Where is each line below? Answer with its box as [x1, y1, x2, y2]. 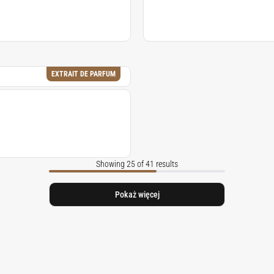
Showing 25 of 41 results [96, 159, 178, 169]
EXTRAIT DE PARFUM [51, 70, 116, 78]
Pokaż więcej [114, 190, 160, 199]
